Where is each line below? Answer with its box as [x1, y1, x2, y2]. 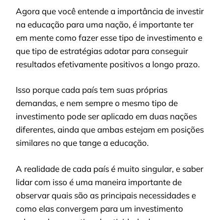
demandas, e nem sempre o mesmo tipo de [16, 98, 178, 109]
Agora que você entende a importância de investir [16, 5, 204, 16]
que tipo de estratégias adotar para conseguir [16, 45, 188, 56]
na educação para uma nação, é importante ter [16, 19, 193, 29]
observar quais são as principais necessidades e [16, 190, 196, 200]
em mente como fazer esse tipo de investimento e [16, 32, 202, 43]
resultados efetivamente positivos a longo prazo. [16, 58, 200, 69]
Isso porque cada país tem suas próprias [16, 84, 167, 95]
